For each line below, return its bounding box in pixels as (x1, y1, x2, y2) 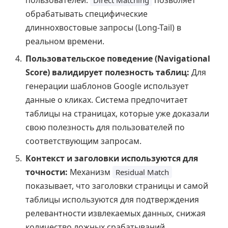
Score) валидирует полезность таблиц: (25, 67, 189, 78)
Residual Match (116, 167, 169, 178)
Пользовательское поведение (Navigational (25, 53, 210, 65)
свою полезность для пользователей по (25, 122, 185, 133)
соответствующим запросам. (25, 135, 141, 147)
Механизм (68, 166, 112, 178)
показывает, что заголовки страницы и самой (25, 180, 208, 192)
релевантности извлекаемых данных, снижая (25, 208, 206, 219)
